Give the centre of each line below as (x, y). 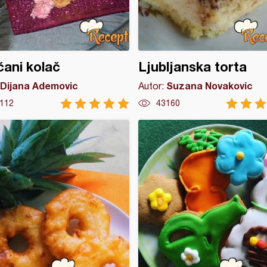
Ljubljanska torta (192, 67)
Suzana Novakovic (209, 86)
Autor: (152, 86)
